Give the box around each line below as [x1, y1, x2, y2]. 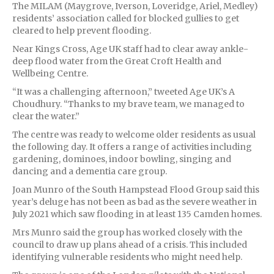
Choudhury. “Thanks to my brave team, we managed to [12, 98, 245, 109]
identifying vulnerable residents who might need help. [12, 251, 242, 262]
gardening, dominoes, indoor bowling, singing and [12, 153, 231, 165]
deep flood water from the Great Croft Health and [12, 55, 221, 67]
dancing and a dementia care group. [12, 165, 167, 177]
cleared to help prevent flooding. [12, 24, 151, 36]
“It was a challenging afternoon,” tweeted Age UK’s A [12, 86, 235, 97]
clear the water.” [12, 110, 80, 122]
